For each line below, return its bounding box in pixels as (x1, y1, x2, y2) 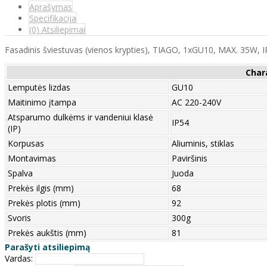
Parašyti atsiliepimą (5, 241, 90, 253)
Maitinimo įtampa (8, 97, 76, 108)
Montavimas (8, 153, 56, 164)
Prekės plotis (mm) (8, 197, 80, 209)
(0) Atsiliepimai (29, 24, 85, 36)
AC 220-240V (172, 97, 221, 108)
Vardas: (5, 253, 33, 265)
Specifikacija (29, 13, 76, 24)
